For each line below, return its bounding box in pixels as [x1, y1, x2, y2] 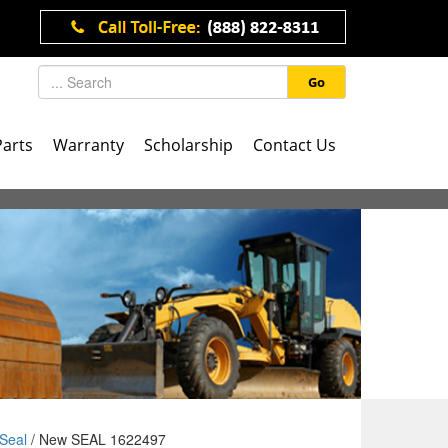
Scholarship [144, 134, 233, 156]
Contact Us [253, 134, 336, 156]
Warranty [53, 134, 124, 156]
